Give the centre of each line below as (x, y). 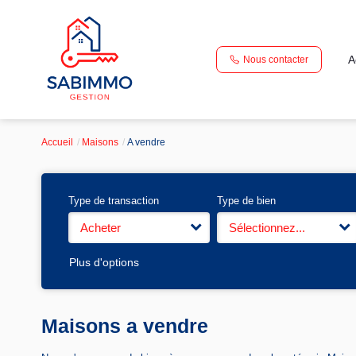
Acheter (100, 228)
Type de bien (246, 201)
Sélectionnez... (267, 228)
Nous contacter (276, 59)
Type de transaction (113, 201)
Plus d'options (104, 262)
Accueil (57, 142)
